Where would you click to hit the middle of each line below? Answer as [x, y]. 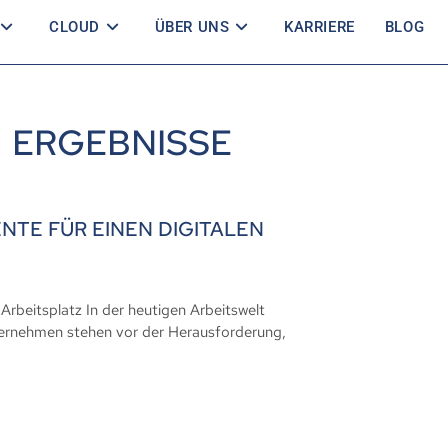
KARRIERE [319, 27]
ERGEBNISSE [122, 142]
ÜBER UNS [192, 27]
